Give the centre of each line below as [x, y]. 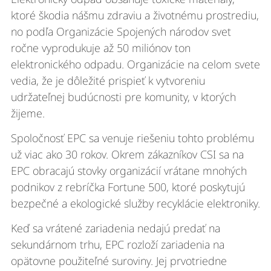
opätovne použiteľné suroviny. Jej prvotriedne [119, 261]
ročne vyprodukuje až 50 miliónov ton [100, 47]
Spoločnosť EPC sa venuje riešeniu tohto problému [132, 138]
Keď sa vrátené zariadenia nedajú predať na [115, 228]
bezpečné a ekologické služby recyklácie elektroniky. [135, 204]
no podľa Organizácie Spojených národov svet [121, 31]
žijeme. [28, 113]
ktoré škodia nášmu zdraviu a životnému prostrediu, [135, 15]
